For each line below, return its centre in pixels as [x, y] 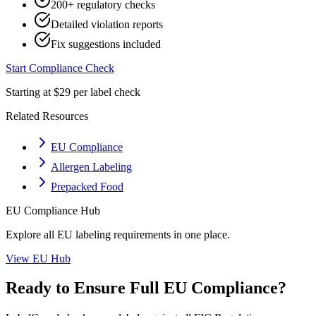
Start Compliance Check [60, 68]
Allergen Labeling [91, 166]
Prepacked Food [87, 186]
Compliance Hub [61, 210]
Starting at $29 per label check [73, 92]
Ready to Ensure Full [85, 288]
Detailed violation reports [107, 24]
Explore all [31, 234]
